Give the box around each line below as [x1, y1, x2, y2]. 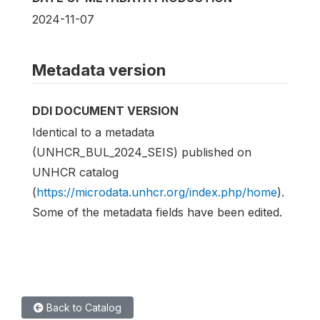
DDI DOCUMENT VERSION [32, 104, 179, 119]
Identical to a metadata [32, 125, 154, 140]
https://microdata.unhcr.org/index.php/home [36, 185, 277, 200]
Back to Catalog [44, 301, 121, 314]
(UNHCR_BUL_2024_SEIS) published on [32, 145, 251, 160]
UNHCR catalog [32, 165, 119, 180]
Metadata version [32, 61, 166, 80]
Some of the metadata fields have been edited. [32, 205, 282, 220]
